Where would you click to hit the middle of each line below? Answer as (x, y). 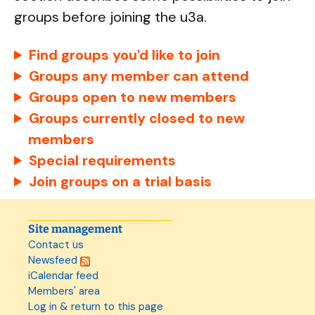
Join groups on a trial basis (121, 181)
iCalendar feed (63, 276)
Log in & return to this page (96, 307)
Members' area (64, 291)
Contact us (56, 245)
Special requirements (103, 160)
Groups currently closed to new (137, 118)
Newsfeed (54, 260)
